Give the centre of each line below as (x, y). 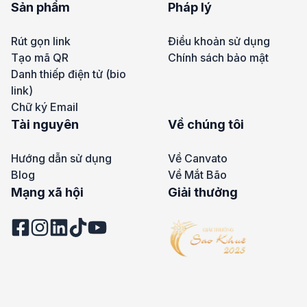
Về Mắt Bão (197, 174)
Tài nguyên (45, 124)
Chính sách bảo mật (218, 57)
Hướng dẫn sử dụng (61, 158)
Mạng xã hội (47, 192)
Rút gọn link (41, 41)
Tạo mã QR (40, 57)
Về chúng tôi (206, 124)
